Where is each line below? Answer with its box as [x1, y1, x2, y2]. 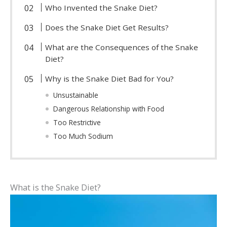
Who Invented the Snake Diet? [45, 3, 158, 13]
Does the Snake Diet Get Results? [45, 22, 169, 33]
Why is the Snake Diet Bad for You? [45, 73, 174, 84]
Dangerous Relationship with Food [53, 104, 165, 114]
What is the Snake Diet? [10, 181, 101, 194]
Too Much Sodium [53, 131, 113, 141]
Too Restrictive [53, 118, 101, 128]
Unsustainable [53, 90, 99, 100]
